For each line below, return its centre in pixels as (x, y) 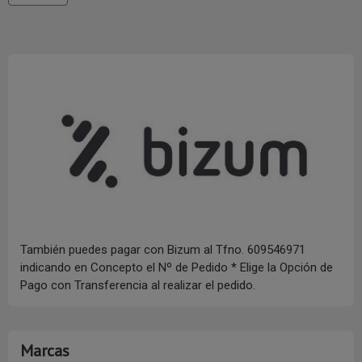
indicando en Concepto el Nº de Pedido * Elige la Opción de (177, 268)
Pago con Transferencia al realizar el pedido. (138, 286)
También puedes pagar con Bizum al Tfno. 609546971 (163, 250)
